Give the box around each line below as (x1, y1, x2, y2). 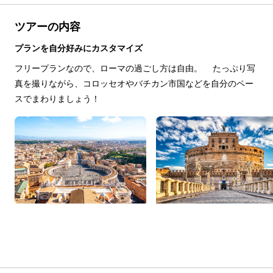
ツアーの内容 (15, 19, 80, 33)
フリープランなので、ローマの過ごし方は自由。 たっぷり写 (15, 63, 255, 73)
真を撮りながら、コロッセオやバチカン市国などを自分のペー (15, 78, 253, 88)
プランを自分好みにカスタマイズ (15, 43, 143, 53)
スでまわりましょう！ (15, 93, 100, 104)
